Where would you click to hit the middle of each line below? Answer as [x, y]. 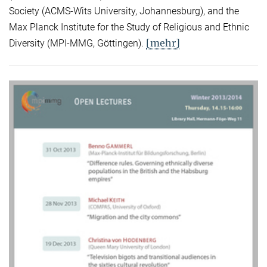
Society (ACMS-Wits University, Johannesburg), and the [124, 11]
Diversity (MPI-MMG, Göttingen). [77, 43]
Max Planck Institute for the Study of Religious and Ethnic [129, 27]
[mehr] [163, 43]
